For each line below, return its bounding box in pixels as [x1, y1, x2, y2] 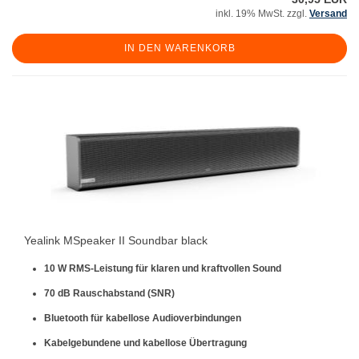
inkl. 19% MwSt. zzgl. [216, 8, 309, 19]
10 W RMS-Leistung [44, 263, 133, 274]
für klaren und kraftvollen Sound [133, 263, 281, 274]
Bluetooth [44, 313, 88, 324]
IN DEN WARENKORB [123, 42, 236, 54]
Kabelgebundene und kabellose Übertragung [44, 337, 247, 349]
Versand [309, 8, 347, 19]
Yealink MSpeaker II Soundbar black [24, 234, 208, 247]
